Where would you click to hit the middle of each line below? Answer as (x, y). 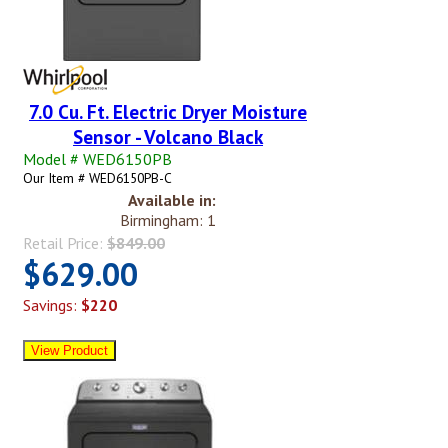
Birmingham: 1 (168, 219)
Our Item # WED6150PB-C (97, 177)
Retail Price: (65, 242)
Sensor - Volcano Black (168, 136)
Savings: (52, 304)
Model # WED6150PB (97, 158)
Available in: (172, 199)
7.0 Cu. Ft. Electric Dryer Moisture (168, 111)
